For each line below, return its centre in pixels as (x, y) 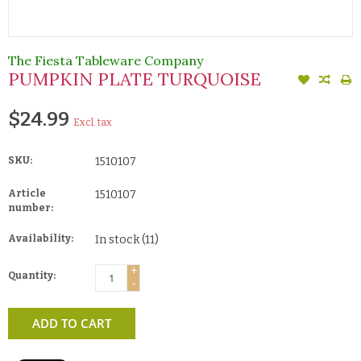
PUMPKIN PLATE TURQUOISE (135, 79)
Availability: (41, 238)
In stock (118, 239)
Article (27, 193)
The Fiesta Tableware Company (106, 60)
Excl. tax (93, 122)
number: (31, 207)
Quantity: (32, 275)
